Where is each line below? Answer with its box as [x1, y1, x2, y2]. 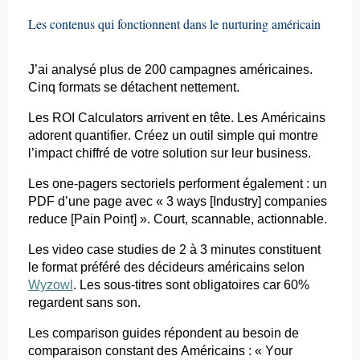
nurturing [221, 15, 268, 33]
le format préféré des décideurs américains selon [27, 260, 305, 275]
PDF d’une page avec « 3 [27, 194, 177, 209]
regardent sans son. [27, 296, 141, 310]
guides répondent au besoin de [118, 326, 299, 341]
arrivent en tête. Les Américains [142, 111, 325, 125]
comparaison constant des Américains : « [27, 344, 265, 358]
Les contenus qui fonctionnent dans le [27, 15, 222, 33]
